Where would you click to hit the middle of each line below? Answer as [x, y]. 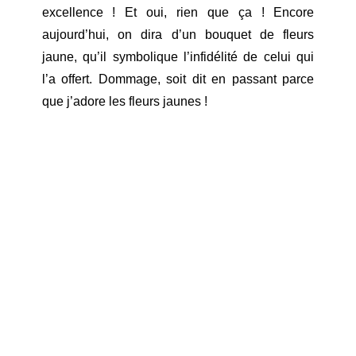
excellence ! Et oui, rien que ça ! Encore [178, 13]
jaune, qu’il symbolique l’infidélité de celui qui [178, 57]
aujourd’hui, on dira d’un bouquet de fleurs [178, 35]
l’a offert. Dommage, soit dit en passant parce [178, 79]
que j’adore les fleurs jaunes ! [124, 102]
